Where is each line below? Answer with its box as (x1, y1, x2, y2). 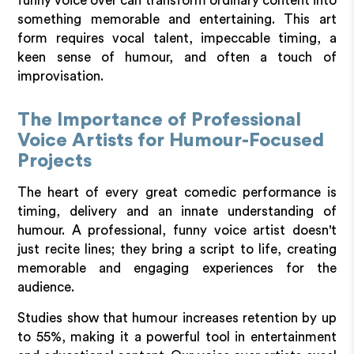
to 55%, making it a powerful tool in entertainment (17, 330, 337, 344)
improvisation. (17, 69, 104, 83)
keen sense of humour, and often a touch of (17, 50, 337, 64)
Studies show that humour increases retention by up (17, 311, 337, 325)
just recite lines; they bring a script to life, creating (17, 242, 337, 256)
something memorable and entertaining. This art (17, 12, 337, 26)
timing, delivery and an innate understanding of (17, 204, 337, 218)
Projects (17, 151, 92, 171)
